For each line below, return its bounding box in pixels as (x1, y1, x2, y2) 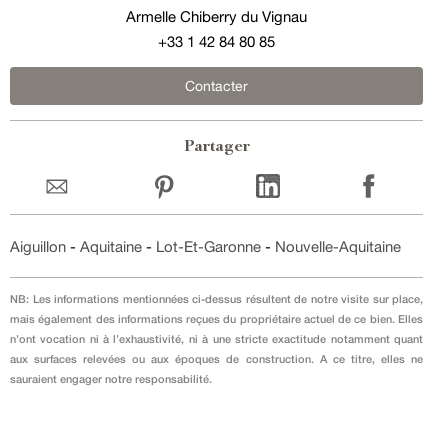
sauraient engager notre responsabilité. (10, 372, 212, 386)
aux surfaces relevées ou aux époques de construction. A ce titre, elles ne (10, 352, 423, 366)
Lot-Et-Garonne (156, 238, 261, 256)
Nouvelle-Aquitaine (275, 238, 401, 256)
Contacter (185, 78, 248, 95)
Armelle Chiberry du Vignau (126, 8, 307, 26)
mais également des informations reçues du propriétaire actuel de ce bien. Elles (10, 312, 423, 326)
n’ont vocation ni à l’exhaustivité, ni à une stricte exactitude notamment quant (10, 332, 423, 346)
